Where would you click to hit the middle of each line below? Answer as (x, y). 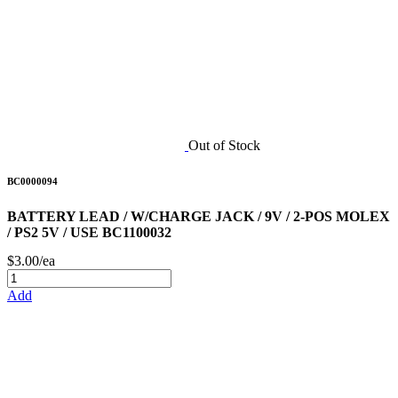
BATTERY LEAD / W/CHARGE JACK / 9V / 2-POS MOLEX (199, 217)
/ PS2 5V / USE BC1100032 (89, 233)
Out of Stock (224, 146)
